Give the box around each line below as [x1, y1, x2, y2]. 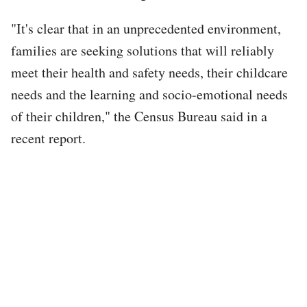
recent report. [11, 128, 86, 147]
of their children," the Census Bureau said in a [11, 106, 267, 125]
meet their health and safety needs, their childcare [11, 62, 288, 82]
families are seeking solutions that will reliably [11, 40, 274, 60]
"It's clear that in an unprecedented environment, [11, 19, 281, 38]
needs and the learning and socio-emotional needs [11, 84, 288, 103]
